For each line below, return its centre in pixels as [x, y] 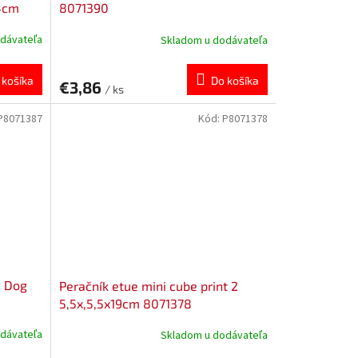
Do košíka [235, 81]
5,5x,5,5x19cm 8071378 [125, 303]
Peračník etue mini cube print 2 [148, 285]
